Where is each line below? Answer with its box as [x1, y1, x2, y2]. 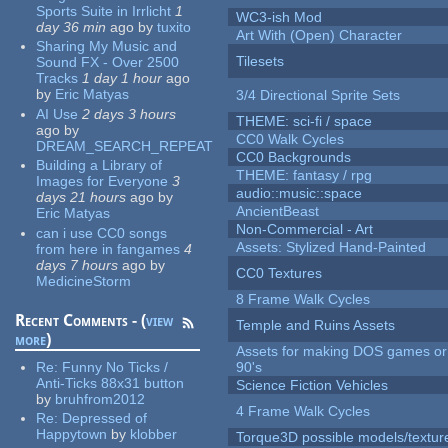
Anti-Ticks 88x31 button [36, 374, 185, 391]
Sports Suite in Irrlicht [36, 2, 172, 19]
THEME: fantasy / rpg [236, 167, 373, 184]
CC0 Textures [236, 265, 323, 282]
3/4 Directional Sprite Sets [236, 87, 401, 104]
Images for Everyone [36, 173, 169, 190]
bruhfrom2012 [55, 390, 146, 407]
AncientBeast [236, 203, 320, 220]
